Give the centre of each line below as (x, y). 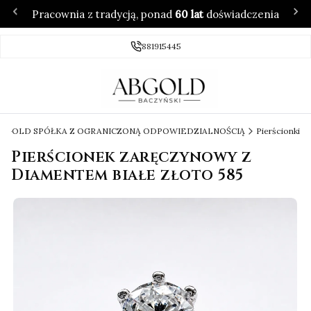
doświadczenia (241, 14)
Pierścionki (278, 131)
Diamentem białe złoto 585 (127, 176)
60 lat (189, 14)
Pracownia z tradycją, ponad (103, 14)
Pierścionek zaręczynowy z (132, 158)
